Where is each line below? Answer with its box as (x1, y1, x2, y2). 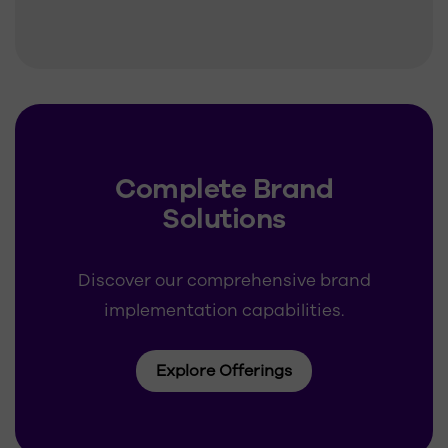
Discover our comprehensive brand (77, 269, 371, 292)
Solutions (162, 200, 286, 238)
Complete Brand (115, 170, 333, 208)
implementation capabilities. (104, 299, 344, 322)
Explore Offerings (156, 360, 292, 382)
